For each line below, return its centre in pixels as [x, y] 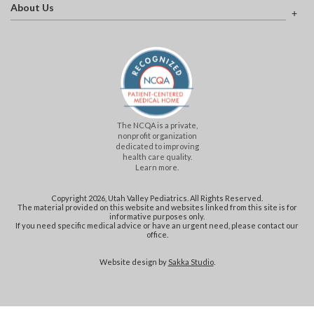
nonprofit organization [157, 135]
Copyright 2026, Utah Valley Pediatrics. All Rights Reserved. [157, 198]
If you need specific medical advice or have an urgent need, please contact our [157, 225]
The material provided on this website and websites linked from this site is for [157, 207]
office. [157, 234]
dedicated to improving [157, 146]
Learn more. [157, 167]
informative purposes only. [157, 216]
